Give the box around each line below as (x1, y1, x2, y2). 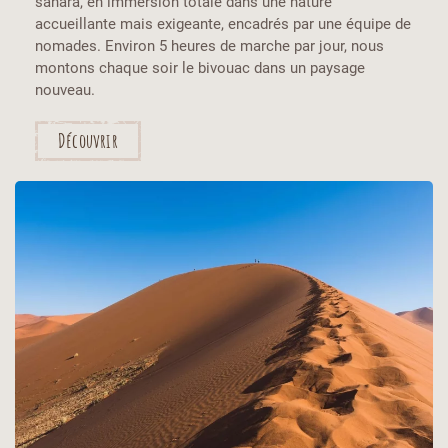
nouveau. (35, 80, 95, 99)
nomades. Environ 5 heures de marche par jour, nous (35, 36, 384, 55)
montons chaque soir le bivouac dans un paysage (35, 58, 365, 77)
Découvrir (58, 127, 118, 153)
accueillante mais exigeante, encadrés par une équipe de (35, 14, 411, 33)
